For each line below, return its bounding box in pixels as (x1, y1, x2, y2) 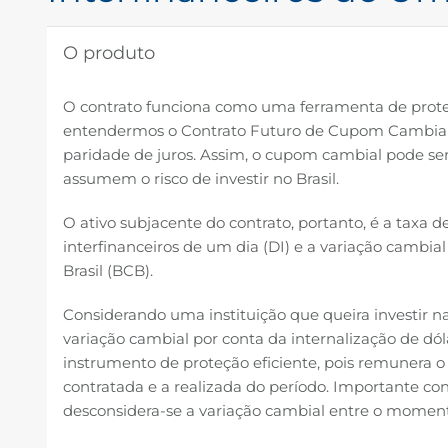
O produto (63, 42, 155, 65)
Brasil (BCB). (63, 261, 153, 281)
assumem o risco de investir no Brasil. (63, 169, 339, 189)
